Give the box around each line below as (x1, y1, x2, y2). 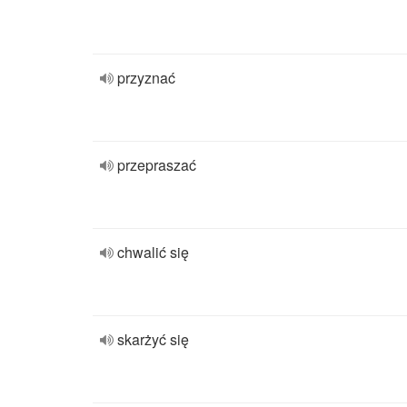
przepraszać (117, 154, 196, 175)
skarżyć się (117, 329, 189, 350)
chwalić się (117, 242, 189, 263)
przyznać (117, 67, 175, 88)
